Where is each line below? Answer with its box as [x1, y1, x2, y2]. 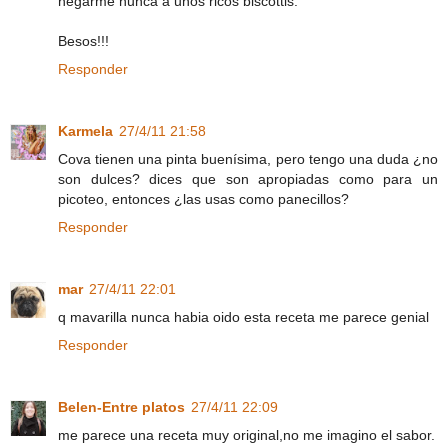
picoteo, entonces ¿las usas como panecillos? [58, 191, 349, 208]
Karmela [58, 123, 113, 140]
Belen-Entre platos [58, 399, 185, 416]
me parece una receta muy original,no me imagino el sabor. [58, 427, 435, 444]
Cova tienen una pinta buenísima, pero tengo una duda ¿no [58, 151, 438, 168]
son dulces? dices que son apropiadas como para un [58, 171, 438, 188]
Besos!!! [58, 33, 109, 50]
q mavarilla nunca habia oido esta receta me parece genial [58, 309, 429, 326]
